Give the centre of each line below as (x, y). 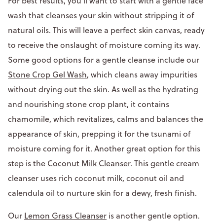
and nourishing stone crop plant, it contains (89, 104)
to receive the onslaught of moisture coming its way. (104, 45)
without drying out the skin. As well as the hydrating (103, 89)
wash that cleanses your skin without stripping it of (101, 15)
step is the (28, 163)
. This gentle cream (165, 163)
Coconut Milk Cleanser (89, 163)
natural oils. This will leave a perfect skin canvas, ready (106, 30)
